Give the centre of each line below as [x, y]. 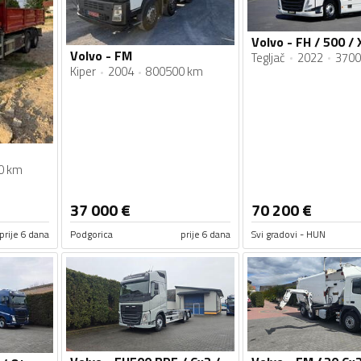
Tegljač [268, 57]
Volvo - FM [101, 55]
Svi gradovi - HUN [288, 234]
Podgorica [91, 234]
